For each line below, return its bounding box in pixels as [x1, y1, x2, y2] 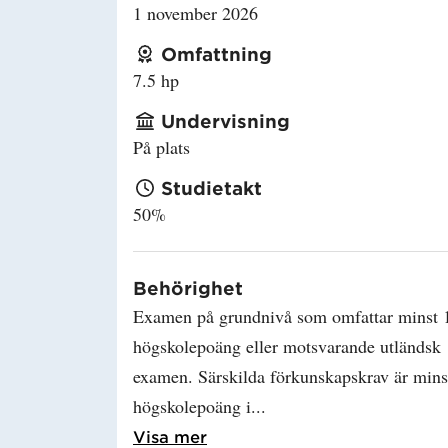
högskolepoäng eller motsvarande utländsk [133, 333, 441, 358]
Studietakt [161, 176, 262, 199]
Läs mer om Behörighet [309, 424, 402, 445]
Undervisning [161, 109, 290, 132]
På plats [133, 134, 190, 159]
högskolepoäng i [133, 393, 251, 418]
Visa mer [133, 425, 207, 446]
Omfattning [161, 42, 272, 65]
